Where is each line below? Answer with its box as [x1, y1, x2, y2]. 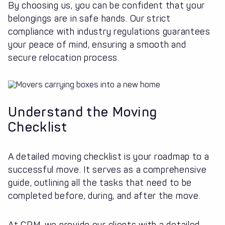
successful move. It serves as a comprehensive [8, 164, 207, 176]
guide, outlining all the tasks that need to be [8, 177, 192, 189]
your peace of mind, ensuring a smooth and [8, 39, 186, 51]
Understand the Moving [8, 104, 158, 121]
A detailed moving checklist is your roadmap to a [8, 151, 209, 163]
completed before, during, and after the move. [8, 190, 203, 202]
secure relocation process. [8, 52, 120, 64]
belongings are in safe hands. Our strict [8, 13, 171, 25]
